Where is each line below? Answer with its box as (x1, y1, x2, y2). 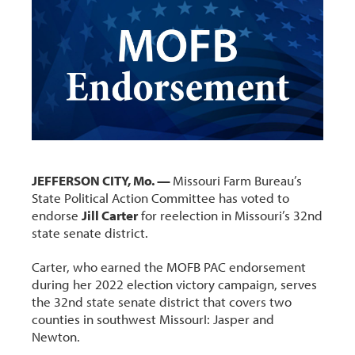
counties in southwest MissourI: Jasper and (32, 311, 275, 328)
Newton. (32, 328, 81, 345)
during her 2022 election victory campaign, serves (32, 276, 318, 293)
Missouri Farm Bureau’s (173, 171, 303, 189)
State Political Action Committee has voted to (32, 189, 290, 206)
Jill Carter (82, 206, 139, 223)
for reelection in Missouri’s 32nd (138, 206, 323, 223)
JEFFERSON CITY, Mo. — (32, 171, 174, 189)
